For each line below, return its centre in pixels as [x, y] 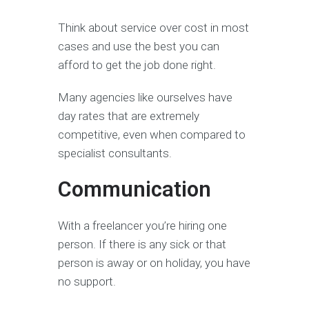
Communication [134, 190]
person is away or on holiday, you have [154, 263]
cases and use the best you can [139, 47]
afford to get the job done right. [137, 65]
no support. [87, 282]
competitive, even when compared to [152, 135]
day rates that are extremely [129, 116]
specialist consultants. [115, 153]
